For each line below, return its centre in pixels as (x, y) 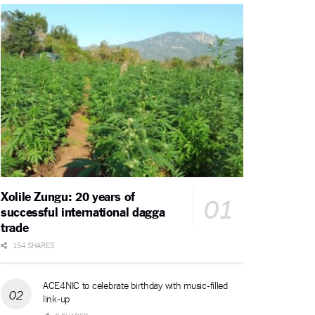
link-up (57, 298)
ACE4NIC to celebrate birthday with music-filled (135, 285)
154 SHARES (32, 245)
